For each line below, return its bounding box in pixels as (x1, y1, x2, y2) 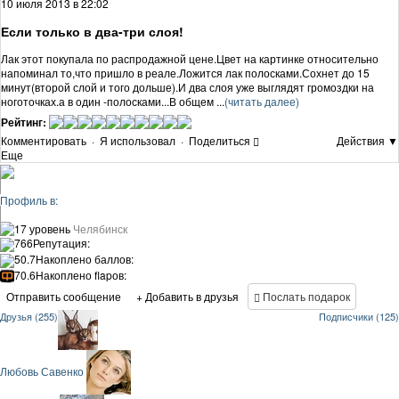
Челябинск (73, 220, 127, 236)
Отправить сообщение (6, 289, 121, 305)
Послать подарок (260, 289, 350, 305)
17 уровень (14, 220, 70, 236)
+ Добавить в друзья (136, 289, 239, 305)
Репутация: (33, 234, 90, 250)
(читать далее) (224, 94, 299, 110)
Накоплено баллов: (36, 250, 134, 266)
